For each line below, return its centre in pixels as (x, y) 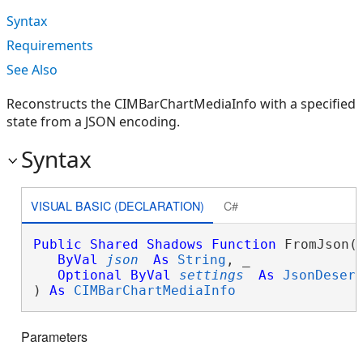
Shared (114, 244)
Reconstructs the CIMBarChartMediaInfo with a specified (181, 104)
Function (243, 244)
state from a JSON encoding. (93, 122)
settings (211, 275)
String (201, 260)
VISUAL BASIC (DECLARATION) (117, 205)
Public (57, 244)
